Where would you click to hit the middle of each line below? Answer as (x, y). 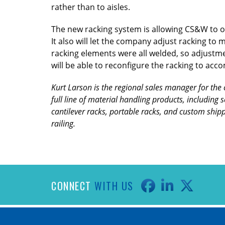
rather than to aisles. (91, 7)
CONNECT (73, 186)
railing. (63, 123)
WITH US (114, 186)
